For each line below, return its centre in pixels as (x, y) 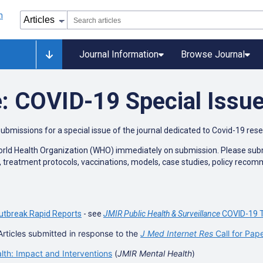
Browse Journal (213, 54)
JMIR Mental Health (155, 253)
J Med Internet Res (177, 233)
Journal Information (119, 54)
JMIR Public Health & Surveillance (162, 214)
